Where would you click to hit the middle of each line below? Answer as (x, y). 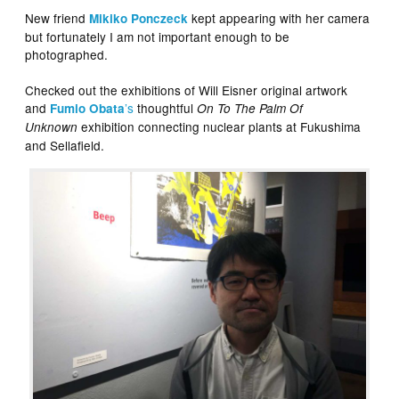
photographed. (67, 55)
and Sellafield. (65, 146)
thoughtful (166, 108)
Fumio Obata (88, 109)
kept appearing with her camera (279, 18)
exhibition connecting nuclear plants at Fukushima (220, 127)
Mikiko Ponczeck (139, 19)
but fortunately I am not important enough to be (158, 37)
